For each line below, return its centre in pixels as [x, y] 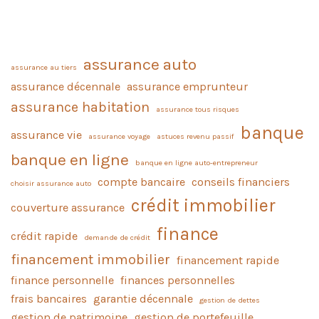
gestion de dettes [230, 300]
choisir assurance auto [51, 184]
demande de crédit [117, 238]
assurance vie [46, 135]
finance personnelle [62, 281]
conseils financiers [241, 182]
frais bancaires [49, 299]
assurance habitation [80, 108]
